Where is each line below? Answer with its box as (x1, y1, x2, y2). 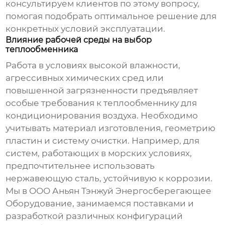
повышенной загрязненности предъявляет (6, 85, 198, 96)
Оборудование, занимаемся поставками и (6, 198, 194, 209)
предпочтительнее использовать (6, 161, 155, 171)
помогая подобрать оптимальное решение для (6, 11, 217, 22)
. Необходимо (137, 110, 198, 121)
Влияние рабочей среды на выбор (6, 35, 152, 45)
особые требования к (6, 98, 104, 108)
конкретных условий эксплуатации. (6, 24, 166, 34)
